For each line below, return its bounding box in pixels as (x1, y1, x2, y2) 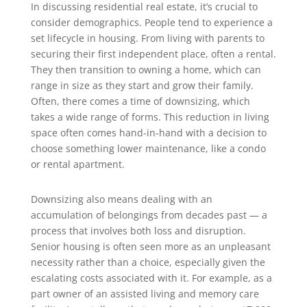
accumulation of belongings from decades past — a (30, 208, 267, 222)
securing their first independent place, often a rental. (30, 47, 276, 61)
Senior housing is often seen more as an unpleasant (30, 240, 271, 254)
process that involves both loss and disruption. (30, 224, 246, 238)
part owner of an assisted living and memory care (30, 287, 259, 301)
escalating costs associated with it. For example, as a (30, 271, 272, 285)
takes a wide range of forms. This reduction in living (30, 110, 269, 124)
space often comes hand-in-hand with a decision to (30, 126, 267, 140)
